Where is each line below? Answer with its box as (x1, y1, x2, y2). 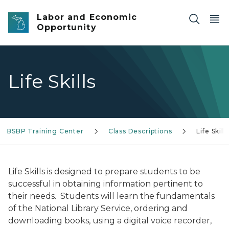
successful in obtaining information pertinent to (8, 179, 203, 189)
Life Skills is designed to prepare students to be (8, 167, 200, 176)
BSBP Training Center (7, 127, 84, 135)
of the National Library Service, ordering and (8, 203, 188, 213)
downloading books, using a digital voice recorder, (8, 216, 212, 225)
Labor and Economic (37, 12, 137, 22)
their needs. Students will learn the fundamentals (8, 191, 215, 201)
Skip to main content (5, 6, 87, 15)
